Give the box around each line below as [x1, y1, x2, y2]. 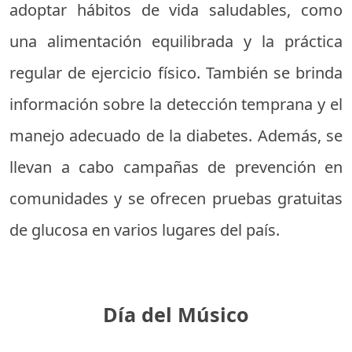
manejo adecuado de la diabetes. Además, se [9, 125, 343, 147]
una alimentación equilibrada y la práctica [9, 31, 343, 53]
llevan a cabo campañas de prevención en [9, 156, 343, 178]
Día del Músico [103, 301, 249, 328]
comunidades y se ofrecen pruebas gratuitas [9, 188, 343, 210]
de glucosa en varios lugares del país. [9, 219, 280, 241]
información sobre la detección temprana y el [9, 93, 343, 115]
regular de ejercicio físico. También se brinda [9, 62, 343, 84]
